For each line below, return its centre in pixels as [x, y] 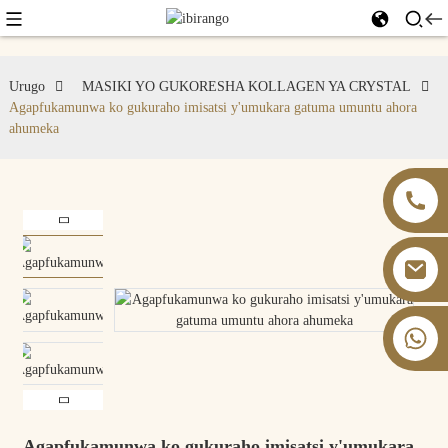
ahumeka [33, 128]
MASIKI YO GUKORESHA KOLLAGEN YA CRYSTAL [246, 86]
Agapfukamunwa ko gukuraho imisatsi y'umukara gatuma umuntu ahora [212, 107]
